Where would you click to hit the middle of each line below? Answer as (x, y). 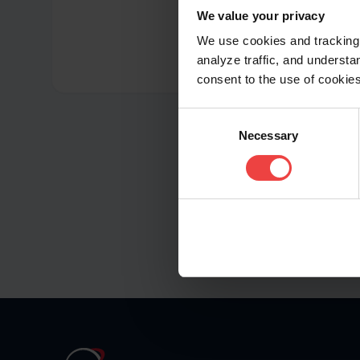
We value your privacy (260, 15)
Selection (202, 136)
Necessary (268, 136)
